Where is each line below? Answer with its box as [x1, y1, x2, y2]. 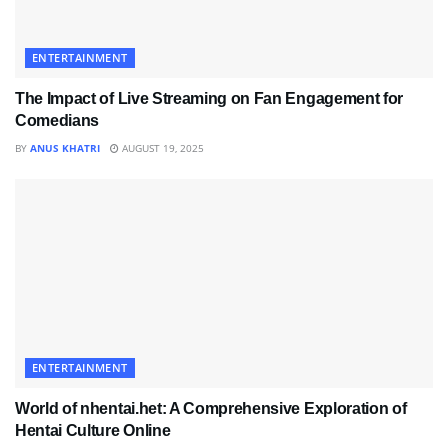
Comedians [15, 112, 100, 130]
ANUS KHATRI [30, 141, 100, 156]
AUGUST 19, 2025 [119, 141, 204, 156]
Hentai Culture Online [15, 422, 171, 440]
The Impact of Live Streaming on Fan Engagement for [15, 90, 403, 108]
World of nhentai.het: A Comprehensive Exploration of [15, 400, 407, 418]
